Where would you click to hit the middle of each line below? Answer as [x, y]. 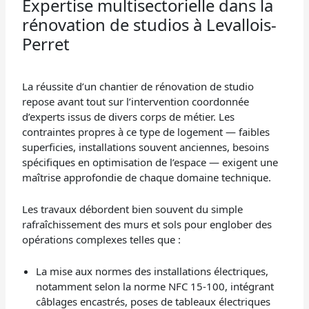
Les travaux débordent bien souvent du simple [133, 209]
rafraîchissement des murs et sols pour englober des [147, 225]
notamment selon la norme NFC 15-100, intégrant [155, 287]
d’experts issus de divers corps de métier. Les [129, 117]
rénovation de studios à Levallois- [150, 25]
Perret [46, 44]
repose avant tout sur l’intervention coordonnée [136, 102]
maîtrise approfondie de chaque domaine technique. [147, 178]
